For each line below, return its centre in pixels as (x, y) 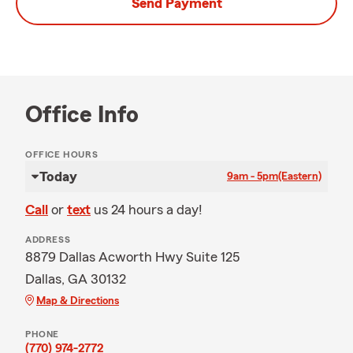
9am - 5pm (253, 176)
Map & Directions (78, 301)
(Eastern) (300, 176)
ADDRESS (48, 240)
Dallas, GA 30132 (76, 279)
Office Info (82, 115)
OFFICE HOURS (62, 154)
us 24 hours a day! (148, 210)
